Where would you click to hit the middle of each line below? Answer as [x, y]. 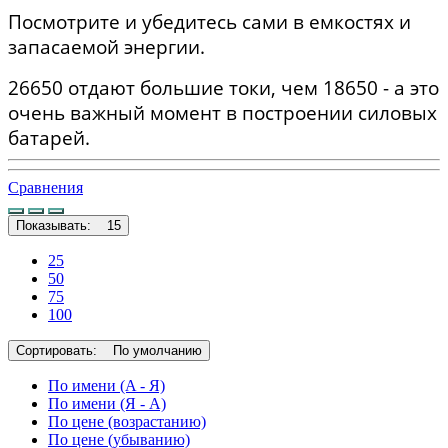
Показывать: [59, 225]
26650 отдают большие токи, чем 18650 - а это [223, 88]
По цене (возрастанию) [127, 421]
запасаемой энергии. [109, 47]
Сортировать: [62, 350]
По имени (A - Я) [106, 385]
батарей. [49, 138]
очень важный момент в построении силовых [222, 113]
